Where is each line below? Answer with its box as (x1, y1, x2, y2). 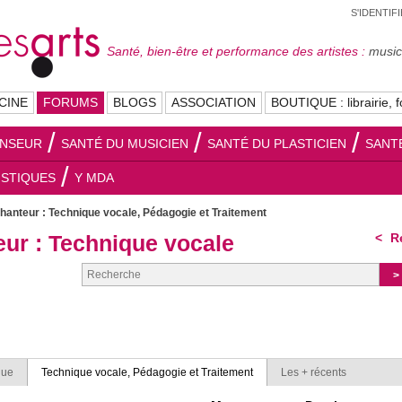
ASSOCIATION (171, 95, 256, 109)
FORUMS (43, 95, 98, 109)
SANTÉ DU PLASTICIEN (207, 136, 346, 151)
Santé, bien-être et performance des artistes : (107, 44, 365, 58)
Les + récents (281, 366, 346, 379)
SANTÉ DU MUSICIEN (61, 136, 188, 151)
